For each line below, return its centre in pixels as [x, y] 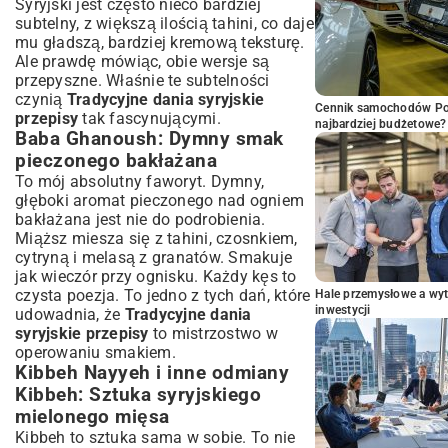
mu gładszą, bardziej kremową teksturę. [160, 42]
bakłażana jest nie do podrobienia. [140, 219]
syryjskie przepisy [82, 333]
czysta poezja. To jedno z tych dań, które [163, 295]
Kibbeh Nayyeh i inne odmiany [152, 372]
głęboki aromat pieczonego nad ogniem [159, 200]
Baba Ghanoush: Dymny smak [149, 138]
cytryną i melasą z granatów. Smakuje [153, 257]
